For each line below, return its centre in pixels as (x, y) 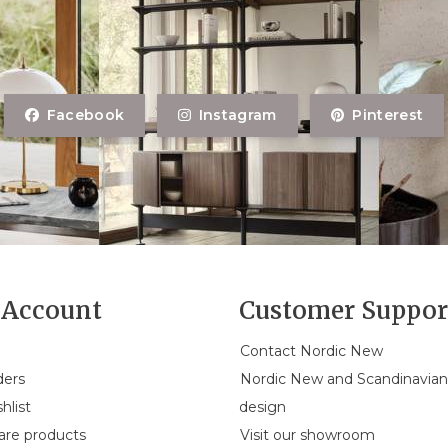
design (262, 406)
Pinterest (388, 115)
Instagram (237, 115)
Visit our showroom (308, 434)
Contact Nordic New (312, 350)
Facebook (85, 115)
